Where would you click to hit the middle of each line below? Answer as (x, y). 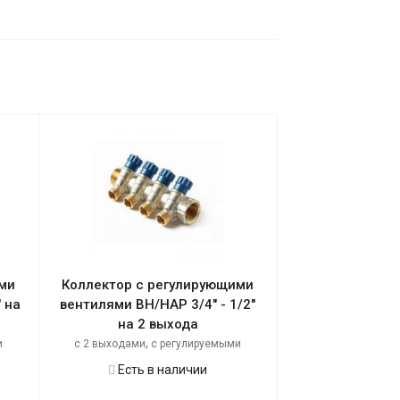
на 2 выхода (158, 325)
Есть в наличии (162, 370)
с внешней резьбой (189, 363)
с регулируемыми (196, 344)
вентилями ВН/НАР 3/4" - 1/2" (158, 305)
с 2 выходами (110, 344)
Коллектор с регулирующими (158, 285)
